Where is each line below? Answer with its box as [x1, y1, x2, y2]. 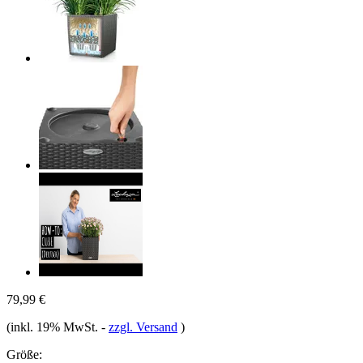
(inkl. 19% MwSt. [6, 319, 101, 334]
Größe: [6, 347, 42, 361]
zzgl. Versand [109, 319, 177, 334]
